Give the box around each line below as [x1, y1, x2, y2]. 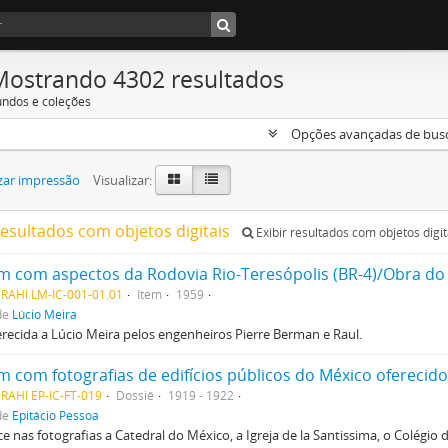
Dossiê [116, 387, 154, 403]
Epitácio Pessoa [12, 407, 99, 423]
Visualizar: [93, 171, 152, 189]
